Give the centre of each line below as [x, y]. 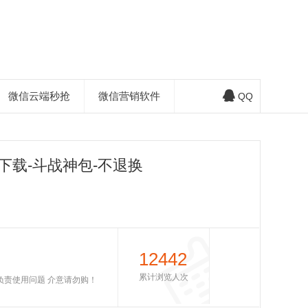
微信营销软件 [129, 96]
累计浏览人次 [163, 277]
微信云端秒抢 [39, 96]
